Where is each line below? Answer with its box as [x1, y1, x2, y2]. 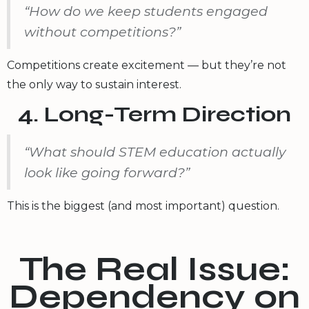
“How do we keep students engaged [24, 2, 268, 19]
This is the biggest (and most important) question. [7, 199, 279, 212]
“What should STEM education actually [24, 143, 286, 160]
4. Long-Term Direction [18, 100, 291, 128]
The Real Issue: [19, 249, 290, 289]
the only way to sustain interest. [7, 77, 181, 91]
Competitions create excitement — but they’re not [7, 58, 286, 72]
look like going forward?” [24, 163, 190, 181]
